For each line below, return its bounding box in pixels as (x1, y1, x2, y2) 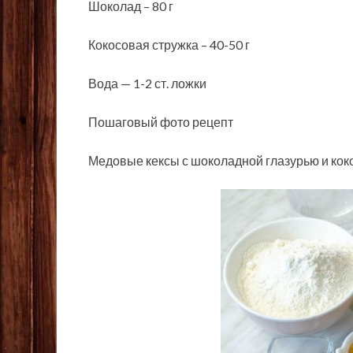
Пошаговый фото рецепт (88, 114, 233, 130)
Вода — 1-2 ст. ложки (88, 76, 206, 91)
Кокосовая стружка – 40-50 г (88, 37, 250, 53)
